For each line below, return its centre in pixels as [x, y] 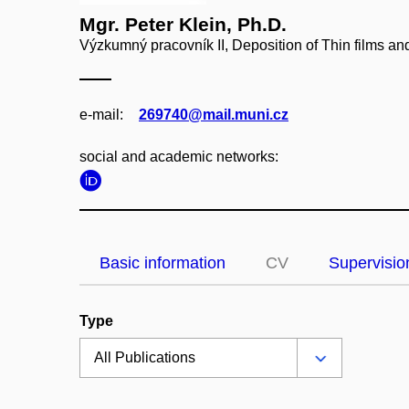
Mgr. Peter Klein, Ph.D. [183, 24]
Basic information [163, 263]
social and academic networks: [179, 157]
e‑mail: [101, 115]
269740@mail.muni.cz [214, 115]
